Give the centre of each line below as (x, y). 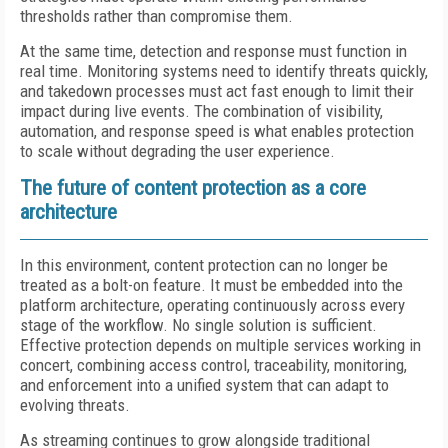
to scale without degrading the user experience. (177, 151)
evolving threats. (75, 405)
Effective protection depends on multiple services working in (220, 345)
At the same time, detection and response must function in (213, 51)
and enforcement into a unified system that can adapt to (204, 385)
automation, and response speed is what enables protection (217, 131)
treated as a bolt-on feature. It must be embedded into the (211, 285)
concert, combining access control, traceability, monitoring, (213, 365)
